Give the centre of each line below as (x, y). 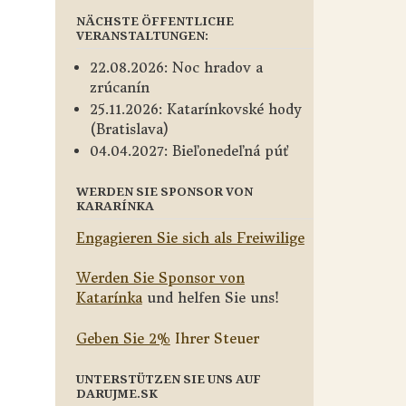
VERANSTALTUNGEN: (142, 35)
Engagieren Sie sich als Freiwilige (190, 237)
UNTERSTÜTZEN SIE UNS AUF (168, 378)
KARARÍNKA (115, 205)
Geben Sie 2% (123, 338)
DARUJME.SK (116, 393)
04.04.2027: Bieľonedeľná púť (189, 150)
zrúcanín (119, 87)
